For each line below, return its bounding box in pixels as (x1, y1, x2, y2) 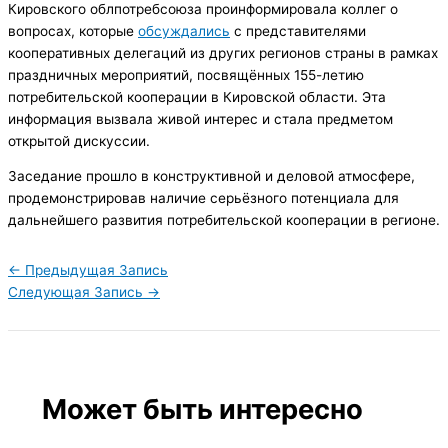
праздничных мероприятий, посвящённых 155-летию (8, 66, 364, 83)
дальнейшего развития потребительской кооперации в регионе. (8, 212, 440, 229)
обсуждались (138, 22, 230, 39)
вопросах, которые (8, 22, 138, 39)
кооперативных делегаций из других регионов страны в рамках (8, 44, 438, 61)
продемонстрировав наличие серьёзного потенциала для (8, 190, 399, 207)
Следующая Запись (8, 283, 147, 300)
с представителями (230, 22, 366, 39)
